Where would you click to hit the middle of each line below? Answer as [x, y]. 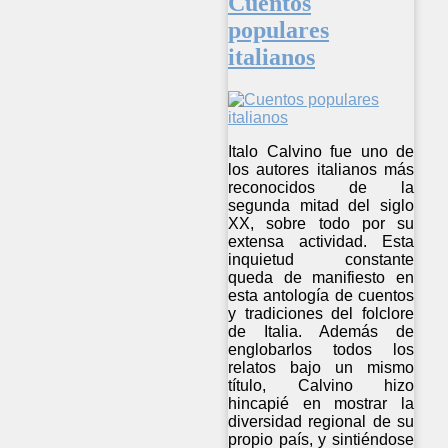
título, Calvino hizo [321, 385]
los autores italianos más [321, 169]
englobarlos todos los [321, 349]
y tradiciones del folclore [321, 313]
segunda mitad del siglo [321, 205]
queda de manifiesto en [321, 277]
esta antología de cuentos [321, 295]
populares [278, 29]
